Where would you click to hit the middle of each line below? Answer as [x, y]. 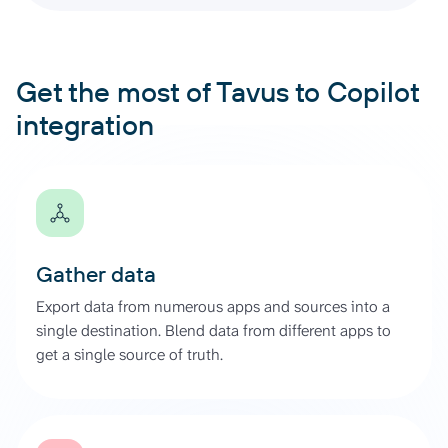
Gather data [96, 273]
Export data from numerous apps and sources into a [213, 306]
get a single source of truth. [129, 354]
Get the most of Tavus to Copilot [217, 91]
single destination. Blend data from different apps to [213, 330]
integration [85, 124]
